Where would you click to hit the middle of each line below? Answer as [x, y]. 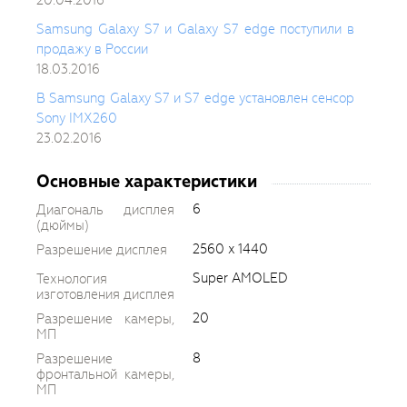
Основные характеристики [147, 182]
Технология [72, 279]
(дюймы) [63, 226]
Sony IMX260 [77, 118]
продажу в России [92, 49]
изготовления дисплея [105, 295]
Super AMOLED [240, 278]
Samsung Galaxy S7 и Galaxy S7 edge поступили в [195, 29]
